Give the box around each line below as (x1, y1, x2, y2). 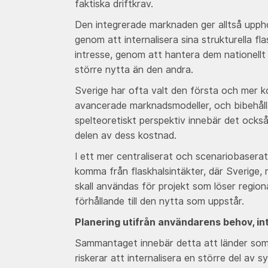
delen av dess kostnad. (74, 129, 176, 141)
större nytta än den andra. (74, 63, 193, 75)
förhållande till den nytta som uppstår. (74, 195, 244, 207)
